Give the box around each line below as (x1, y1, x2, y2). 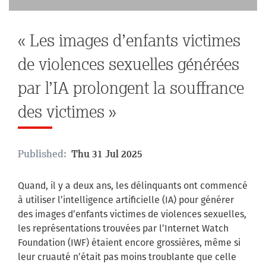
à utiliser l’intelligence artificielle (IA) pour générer (18, 194, 234, 206)
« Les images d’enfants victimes (18, 30, 240, 51)
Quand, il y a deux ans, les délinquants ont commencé (18, 180, 248, 192)
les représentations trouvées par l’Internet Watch (18, 223, 229, 235)
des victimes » (18, 101, 116, 122)
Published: (18, 147, 66, 161)
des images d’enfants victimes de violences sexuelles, (18, 208, 246, 220)
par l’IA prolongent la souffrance (18, 77, 244, 99)
